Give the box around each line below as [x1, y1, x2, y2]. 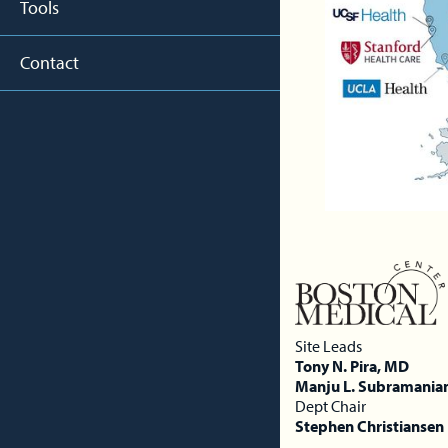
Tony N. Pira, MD [295, 355, 409, 376]
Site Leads [295, 335, 362, 356]
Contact [20, 50, 79, 74]
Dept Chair [295, 395, 366, 416]
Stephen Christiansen [295, 415, 444, 436]
